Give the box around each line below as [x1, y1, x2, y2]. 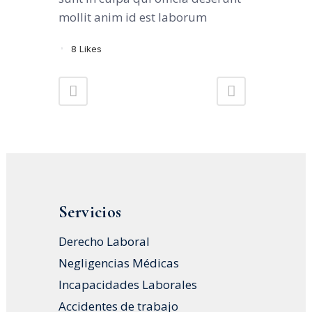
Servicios [58, 201, 122, 222]
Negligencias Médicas [58, 254, 179, 271]
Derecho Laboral [58, 233, 150, 249]
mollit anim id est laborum [58, 9, 207, 26]
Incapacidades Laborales [58, 276, 197, 292]
